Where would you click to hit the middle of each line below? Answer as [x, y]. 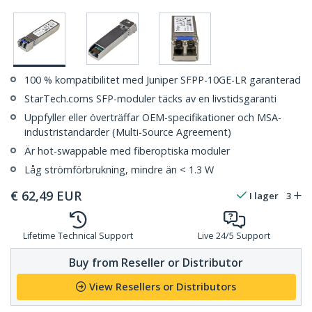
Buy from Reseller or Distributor [156, 262]
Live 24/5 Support [234, 236]
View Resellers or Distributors [163, 287]
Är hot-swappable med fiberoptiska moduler [127, 151]
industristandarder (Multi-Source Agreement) [128, 132]
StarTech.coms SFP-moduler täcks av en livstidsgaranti [150, 99]
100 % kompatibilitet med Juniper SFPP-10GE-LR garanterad [163, 80]
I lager [264, 196]
